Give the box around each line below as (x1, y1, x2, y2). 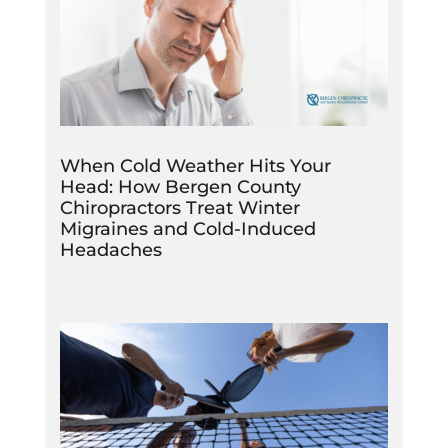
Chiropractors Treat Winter (59, 196, 300, 219)
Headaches (59, 238, 162, 261)
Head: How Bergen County (59, 175, 301, 198)
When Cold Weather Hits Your (59, 154, 331, 177)
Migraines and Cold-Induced (59, 217, 316, 240)
